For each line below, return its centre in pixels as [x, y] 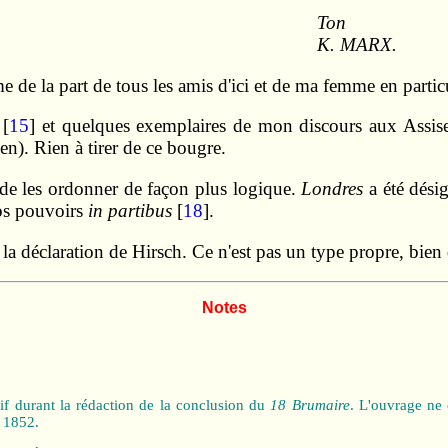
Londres [332, 188]
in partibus [129, 210]
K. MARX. [356, 44]
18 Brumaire [310, 404]
